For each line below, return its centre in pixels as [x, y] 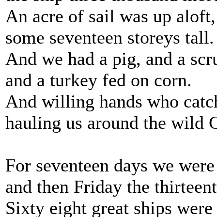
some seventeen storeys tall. [110, 37]
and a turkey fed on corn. [99, 80]
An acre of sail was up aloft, [110, 16]
